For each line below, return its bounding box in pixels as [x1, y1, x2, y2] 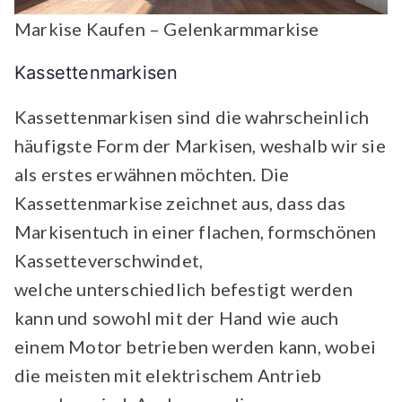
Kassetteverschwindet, [14, 249, 204, 271]
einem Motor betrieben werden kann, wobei [14, 336, 377, 357]
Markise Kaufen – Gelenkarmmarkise [14, 18, 319, 39]
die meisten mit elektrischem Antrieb [14, 364, 322, 386]
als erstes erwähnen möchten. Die [14, 163, 290, 185]
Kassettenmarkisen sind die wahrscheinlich [14, 106, 370, 127]
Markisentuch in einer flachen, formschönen [14, 221, 377, 242]
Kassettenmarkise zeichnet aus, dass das [14, 192, 345, 214]
